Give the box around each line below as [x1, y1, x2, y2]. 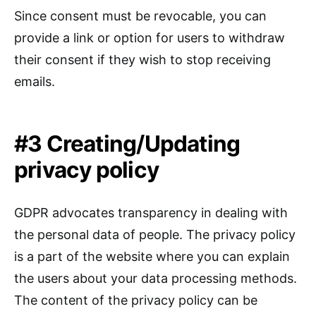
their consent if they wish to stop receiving [14, 52, 271, 68]
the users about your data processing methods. [14, 271, 297, 286]
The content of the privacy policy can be [14, 293, 257, 308]
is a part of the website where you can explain [14, 249, 290, 265]
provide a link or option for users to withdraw [14, 30, 285, 46]
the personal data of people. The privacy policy [14, 227, 296, 243]
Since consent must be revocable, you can [14, 8, 267, 24]
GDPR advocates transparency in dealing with [14, 205, 288, 221]
